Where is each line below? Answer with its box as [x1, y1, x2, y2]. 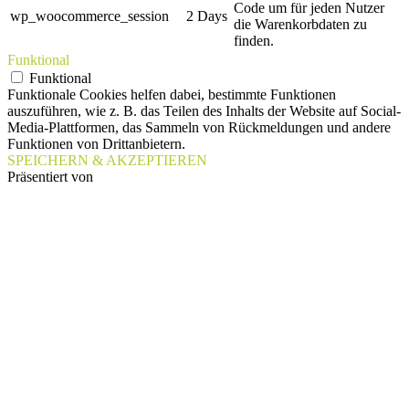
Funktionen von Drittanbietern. [7, 136, 185, 152]
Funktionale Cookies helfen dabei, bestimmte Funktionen [7, 87, 336, 103]
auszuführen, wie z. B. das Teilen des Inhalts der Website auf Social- [7, 103, 401, 120]
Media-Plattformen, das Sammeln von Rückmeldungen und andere [7, 120, 391, 136]
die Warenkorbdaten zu [234, 16, 367, 33]
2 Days [186, 8, 227, 25]
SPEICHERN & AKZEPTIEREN [7, 152, 207, 169]
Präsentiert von [7, 169, 93, 185]
